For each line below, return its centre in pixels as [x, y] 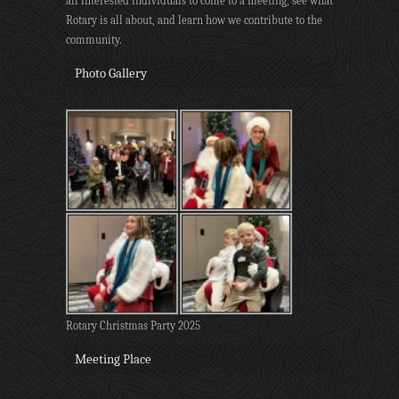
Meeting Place [113, 358]
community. [94, 39]
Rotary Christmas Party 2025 [133, 325]
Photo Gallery [111, 73]
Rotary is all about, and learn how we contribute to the [194, 20]
